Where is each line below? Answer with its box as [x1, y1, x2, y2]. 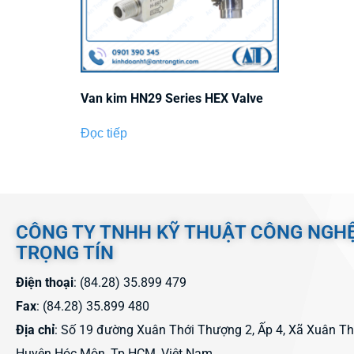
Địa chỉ [16, 322, 55, 338]
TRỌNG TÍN [16, 242, 114, 265]
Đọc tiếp [81, 126, 127, 141]
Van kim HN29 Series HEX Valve [81, 91, 263, 107]
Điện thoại [16, 275, 73, 291]
